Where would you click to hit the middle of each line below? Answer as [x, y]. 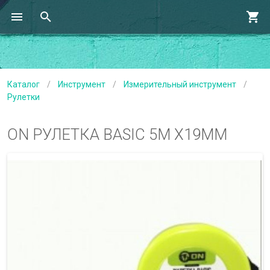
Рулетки [24, 97]
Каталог [24, 84]
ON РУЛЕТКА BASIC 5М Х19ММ [117, 134]
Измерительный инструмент [180, 84]
